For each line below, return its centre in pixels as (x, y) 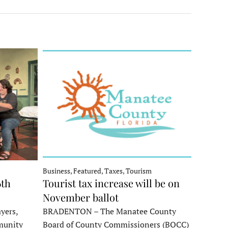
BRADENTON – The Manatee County (109, 211)
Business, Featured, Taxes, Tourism (97, 170)
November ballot (80, 197)
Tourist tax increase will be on (111, 183)
